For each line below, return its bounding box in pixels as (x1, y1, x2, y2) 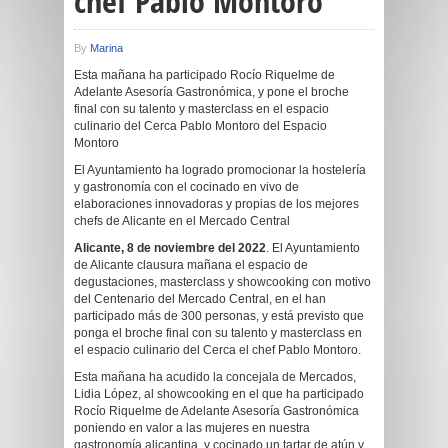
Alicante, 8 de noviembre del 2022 (74, 241, 266, 255)
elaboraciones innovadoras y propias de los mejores (74, 197, 359, 211)
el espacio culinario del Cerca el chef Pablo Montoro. (74, 343, 361, 357)
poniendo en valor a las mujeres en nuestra (74, 421, 310, 435)
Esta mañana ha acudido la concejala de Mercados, (74, 370, 356, 384)
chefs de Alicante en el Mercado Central (74, 214, 290, 228)
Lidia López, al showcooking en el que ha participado (74, 387, 364, 401)
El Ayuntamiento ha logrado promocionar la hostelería (74, 163, 366, 177)
